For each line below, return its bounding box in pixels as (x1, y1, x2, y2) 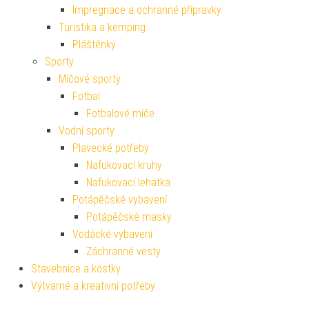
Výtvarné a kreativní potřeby (31, 279, 155, 293)
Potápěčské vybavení (72, 193, 167, 207)
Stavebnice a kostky (31, 262, 121, 276)
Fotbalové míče (86, 107, 154, 121)
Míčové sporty (59, 72, 121, 86)
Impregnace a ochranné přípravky (72, 3, 221, 17)
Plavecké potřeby (72, 141, 149, 155)
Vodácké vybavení (72, 228, 152, 241)
